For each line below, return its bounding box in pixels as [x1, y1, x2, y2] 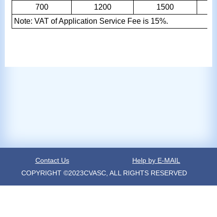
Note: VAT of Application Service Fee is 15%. [14, 17, 168, 25]
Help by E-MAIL [132, 156, 181, 164]
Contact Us [35, 156, 69, 164]
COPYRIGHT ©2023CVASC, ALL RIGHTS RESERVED [21, 169, 187, 177]
